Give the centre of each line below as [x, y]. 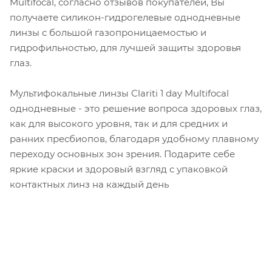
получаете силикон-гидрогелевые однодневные [125, 17]
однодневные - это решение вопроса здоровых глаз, [136, 108]
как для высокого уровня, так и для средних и [119, 123]
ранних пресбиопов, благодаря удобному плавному [134, 138]
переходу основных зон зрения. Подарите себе [122, 154]
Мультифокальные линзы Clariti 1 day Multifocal [119, 93]
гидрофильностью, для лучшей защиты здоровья [125, 47]
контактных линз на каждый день [89, 184]
